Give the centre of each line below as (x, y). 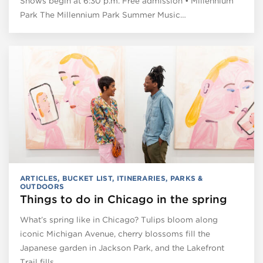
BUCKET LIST (87, 178)
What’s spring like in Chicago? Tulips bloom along (119, 219)
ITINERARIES (141, 178)
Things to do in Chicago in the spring (123, 199)
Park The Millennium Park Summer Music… (103, 14)
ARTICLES (39, 178)
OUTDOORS (42, 186)
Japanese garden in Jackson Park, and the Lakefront (122, 247)
